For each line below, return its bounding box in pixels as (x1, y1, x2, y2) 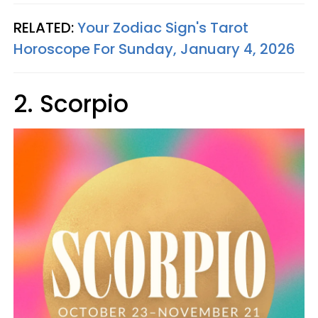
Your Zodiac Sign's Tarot (77, 18, 248, 38)
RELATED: (13, 18, 77, 38)
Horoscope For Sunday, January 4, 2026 (13, 39, 295, 59)
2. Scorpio (13, 87, 128, 121)
